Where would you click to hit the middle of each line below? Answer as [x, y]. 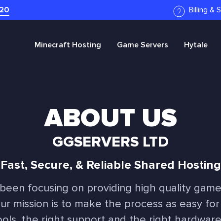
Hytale [196, 45]
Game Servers [143, 45]
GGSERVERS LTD [110, 142]
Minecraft [52, 45]
